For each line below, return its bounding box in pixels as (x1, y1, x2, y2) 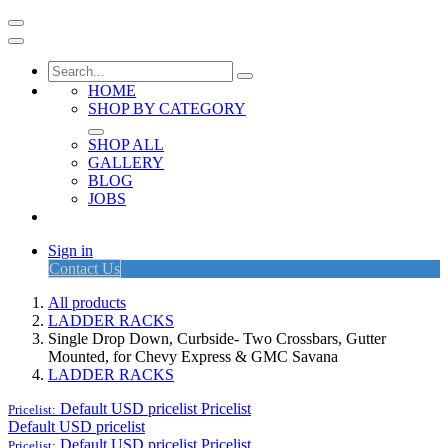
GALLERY (88, 154, 164, 171)
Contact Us (49, 260, 120, 277)
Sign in (48, 242, 93, 259)
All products (48, 294, 126, 311)
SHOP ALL (88, 136, 164, 153)
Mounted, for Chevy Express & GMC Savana (48, 348, 338, 365)
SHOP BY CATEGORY (88, 100, 246, 117)
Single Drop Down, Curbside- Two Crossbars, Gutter (48, 330, 386, 347)
